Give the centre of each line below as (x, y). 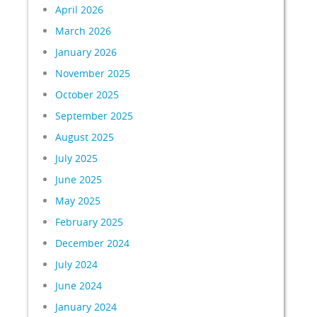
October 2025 (87, 94)
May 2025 (78, 201)
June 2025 (79, 179)
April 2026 (80, 10)
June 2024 (79, 286)
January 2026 (86, 52)
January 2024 (86, 307)
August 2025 (85, 137)
